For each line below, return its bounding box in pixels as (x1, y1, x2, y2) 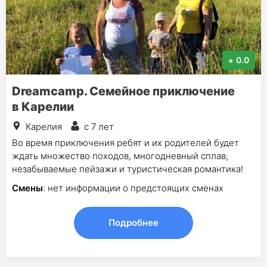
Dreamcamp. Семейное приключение (12, 84, 235, 98)
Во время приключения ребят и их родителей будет (12, 137, 239, 148)
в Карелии (12, 100, 74, 114)
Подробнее (108, 217, 159, 228)
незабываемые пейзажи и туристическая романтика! (12, 163, 243, 175)
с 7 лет (84, 121, 114, 132)
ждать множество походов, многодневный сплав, (12, 150, 228, 162)
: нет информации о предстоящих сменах (43, 182, 223, 194)
